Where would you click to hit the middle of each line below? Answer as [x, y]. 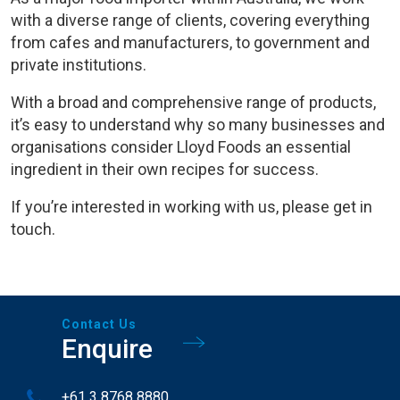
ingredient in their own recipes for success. [165, 169]
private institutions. [79, 65]
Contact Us [99, 324]
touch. [33, 229]
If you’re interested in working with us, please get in [192, 207]
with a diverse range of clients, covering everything [190, 20]
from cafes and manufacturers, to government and [190, 42]
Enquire [107, 349]
